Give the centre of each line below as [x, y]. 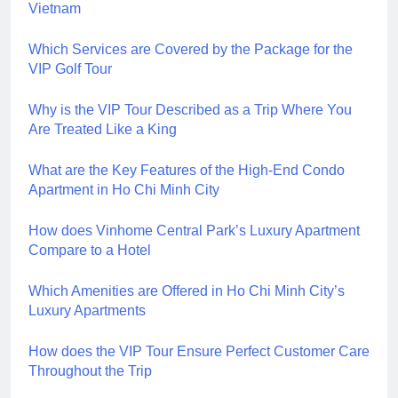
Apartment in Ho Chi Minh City [124, 189]
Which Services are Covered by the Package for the [191, 49]
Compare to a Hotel [90, 250]
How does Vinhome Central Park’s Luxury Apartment [194, 230]
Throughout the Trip [90, 370]
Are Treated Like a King [103, 129]
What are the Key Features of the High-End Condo [187, 170]
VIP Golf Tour [70, 68]
